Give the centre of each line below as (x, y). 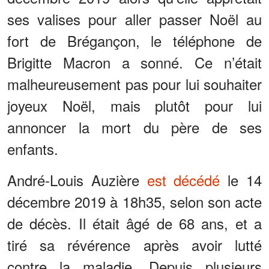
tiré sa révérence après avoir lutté (134, 245)
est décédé (183, 180)
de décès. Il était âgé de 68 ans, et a (134, 223)
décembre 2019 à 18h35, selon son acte (134, 202)
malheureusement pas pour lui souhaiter (134, 84)
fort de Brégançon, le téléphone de (134, 41)
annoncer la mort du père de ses (134, 127)
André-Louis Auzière (77, 180)
